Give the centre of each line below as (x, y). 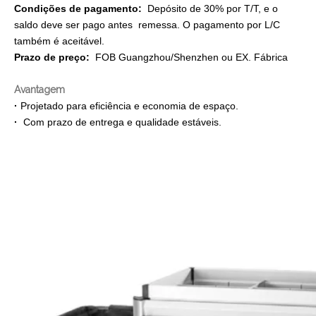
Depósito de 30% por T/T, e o (210, 8)
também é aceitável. (59, 41)
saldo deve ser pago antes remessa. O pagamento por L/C (147, 25)
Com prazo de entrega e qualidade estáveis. (122, 122)
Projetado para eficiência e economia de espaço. (132, 106)
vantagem (43, 90)
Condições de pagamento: (78, 8)
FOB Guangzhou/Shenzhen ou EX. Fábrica (189, 57)
